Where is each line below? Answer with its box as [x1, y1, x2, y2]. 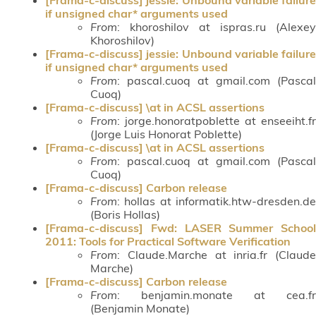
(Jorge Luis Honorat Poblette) [90, 126, 242, 141]
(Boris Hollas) [90, 207, 160, 221]
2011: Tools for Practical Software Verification [45, 233, 291, 248]
